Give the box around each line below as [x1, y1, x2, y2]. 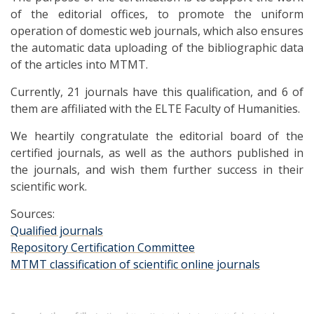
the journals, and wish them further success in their [11, 162, 303, 177]
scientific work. [11, 179, 87, 194]
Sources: [11, 206, 55, 221]
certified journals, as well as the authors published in [11, 145, 303, 161]
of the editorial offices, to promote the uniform [11, 6, 303, 22]
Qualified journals [11, 223, 103, 238]
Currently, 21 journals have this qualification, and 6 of [11, 84, 303, 100]
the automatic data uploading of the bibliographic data [11, 40, 303, 55]
